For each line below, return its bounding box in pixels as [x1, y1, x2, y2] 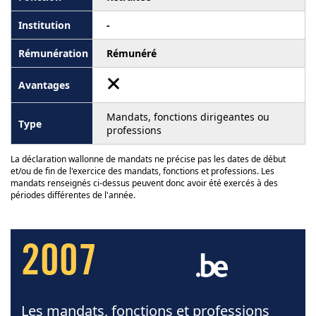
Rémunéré [107, 47, 157, 61]
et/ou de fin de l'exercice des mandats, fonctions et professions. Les [11, 165, 274, 178]
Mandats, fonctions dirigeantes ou [107, 110, 269, 124]
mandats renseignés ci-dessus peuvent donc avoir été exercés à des [11, 177, 278, 190]
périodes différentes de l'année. [11, 189, 135, 202]
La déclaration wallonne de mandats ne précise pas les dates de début [11, 153, 286, 166]
